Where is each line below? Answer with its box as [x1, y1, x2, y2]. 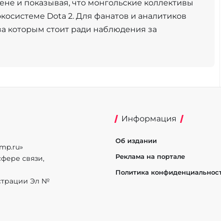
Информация [121, 114, 177, 123]
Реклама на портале [115, 152, 185, 160]
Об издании [115, 137, 157, 145]
